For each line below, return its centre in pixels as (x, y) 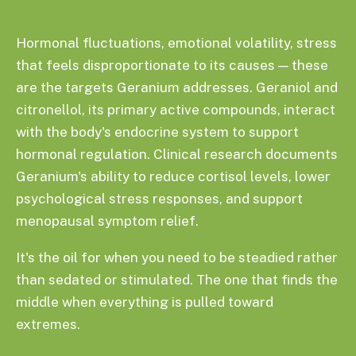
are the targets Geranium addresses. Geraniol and (177, 87)
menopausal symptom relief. (107, 221)
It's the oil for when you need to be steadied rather (177, 257)
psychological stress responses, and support (159, 199)
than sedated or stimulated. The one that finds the (177, 280)
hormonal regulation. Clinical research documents (177, 154)
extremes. (48, 324)
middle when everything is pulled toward (145, 302)
